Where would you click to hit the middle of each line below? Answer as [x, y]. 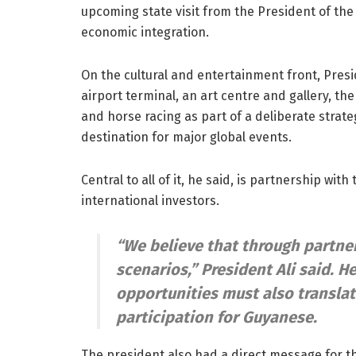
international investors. [150, 200]
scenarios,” [159, 269]
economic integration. [145, 32]
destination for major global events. [186, 137]
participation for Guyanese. [217, 317]
